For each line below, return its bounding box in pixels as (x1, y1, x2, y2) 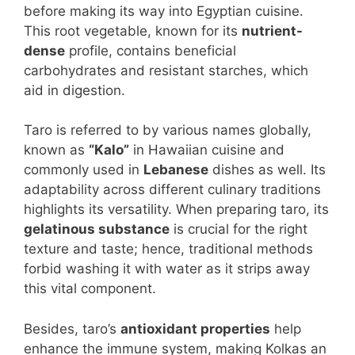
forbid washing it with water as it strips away (24, 261, 310, 277)
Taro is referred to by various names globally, (24, 122, 311, 139)
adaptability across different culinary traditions (24, 181, 321, 198)
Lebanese (143, 162, 208, 178)
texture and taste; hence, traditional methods (24, 241, 313, 258)
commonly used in (24, 162, 143, 178)
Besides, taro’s (24, 320, 120, 337)
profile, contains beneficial (65, 42, 236, 59)
